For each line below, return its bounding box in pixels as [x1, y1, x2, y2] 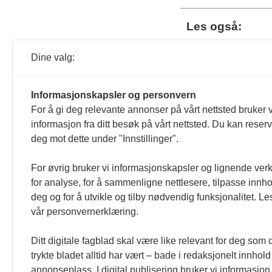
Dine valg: [31, 52, 75, 63]
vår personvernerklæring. [31, 206, 138, 217]
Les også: [186, 20, 242, 33]
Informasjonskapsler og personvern [31, 90, 196, 100]
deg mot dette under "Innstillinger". [31, 134, 178, 144]
